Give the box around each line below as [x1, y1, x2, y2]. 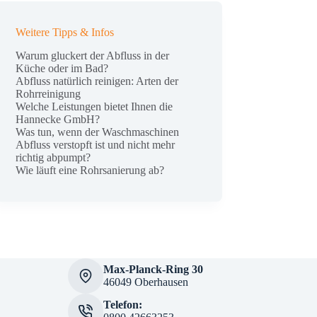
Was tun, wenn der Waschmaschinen [16, 126, 180, 139]
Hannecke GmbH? [16, 113, 100, 126]
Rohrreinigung [16, 88, 81, 100]
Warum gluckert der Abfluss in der [16, 50, 170, 62]
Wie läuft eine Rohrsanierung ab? [16, 164, 165, 177]
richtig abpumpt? [16, 151, 91, 164]
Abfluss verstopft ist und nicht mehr [16, 139, 175, 151]
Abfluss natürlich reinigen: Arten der [16, 75, 179, 88]
